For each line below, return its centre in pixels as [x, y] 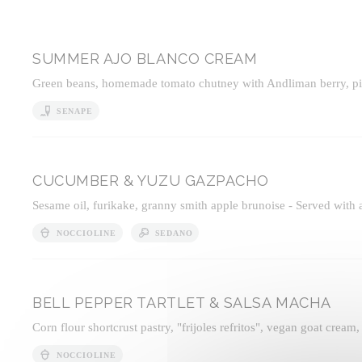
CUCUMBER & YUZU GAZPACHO [151, 181]
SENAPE [74, 111]
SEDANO [174, 233]
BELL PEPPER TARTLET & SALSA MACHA [182, 303]
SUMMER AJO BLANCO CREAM [145, 59]
